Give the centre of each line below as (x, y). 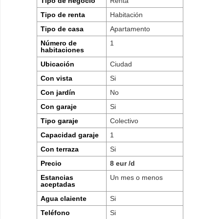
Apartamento (130, 29)
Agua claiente (64, 198)
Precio (51, 163)
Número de (59, 43)
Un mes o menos (137, 177)
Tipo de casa (62, 29)
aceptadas (58, 184)
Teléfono (55, 212)
